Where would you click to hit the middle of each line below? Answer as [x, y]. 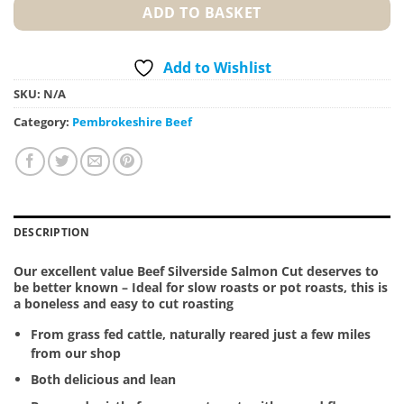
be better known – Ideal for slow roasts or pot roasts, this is [201, 287]
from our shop [75, 353]
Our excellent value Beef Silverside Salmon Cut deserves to [196, 271]
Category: [43, 121]
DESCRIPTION [52, 232]
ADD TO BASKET [202, 12]
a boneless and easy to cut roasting [124, 303]
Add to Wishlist [217, 67]
